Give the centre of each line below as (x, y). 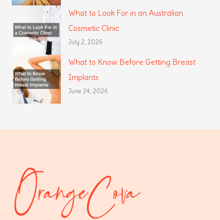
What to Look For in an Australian (126, 13)
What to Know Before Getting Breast (132, 62)
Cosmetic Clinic (94, 28)
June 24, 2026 (88, 91)
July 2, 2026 (86, 42)
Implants (84, 78)
